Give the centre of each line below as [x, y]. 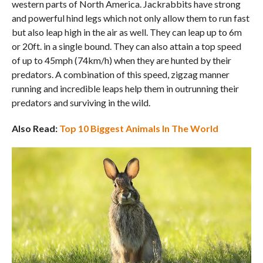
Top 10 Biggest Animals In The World [139, 128]
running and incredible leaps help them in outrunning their [125, 88]
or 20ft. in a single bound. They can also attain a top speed [126, 46]
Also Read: [34, 128]
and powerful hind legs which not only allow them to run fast [130, 18]
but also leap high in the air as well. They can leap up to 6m [127, 32]
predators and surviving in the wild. [81, 102]
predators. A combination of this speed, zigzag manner [120, 74]
